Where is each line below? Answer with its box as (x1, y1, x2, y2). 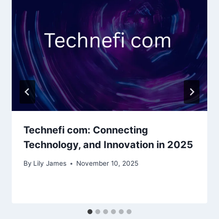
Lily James (33, 159, 67, 168)
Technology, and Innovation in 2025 (23, 138, 193, 151)
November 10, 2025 (76, 159, 139, 168)
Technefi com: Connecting (23, 124, 148, 136)
